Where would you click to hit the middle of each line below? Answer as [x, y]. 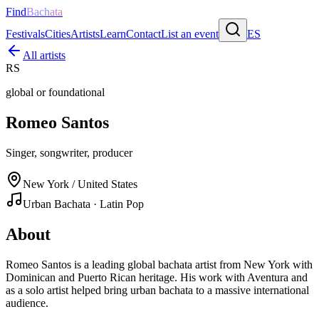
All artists [44, 55]
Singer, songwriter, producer [69, 152]
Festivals [25, 34]
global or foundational [55, 92]
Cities [58, 34]
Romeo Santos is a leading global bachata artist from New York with [159, 264]
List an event [190, 34]
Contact [143, 34]
